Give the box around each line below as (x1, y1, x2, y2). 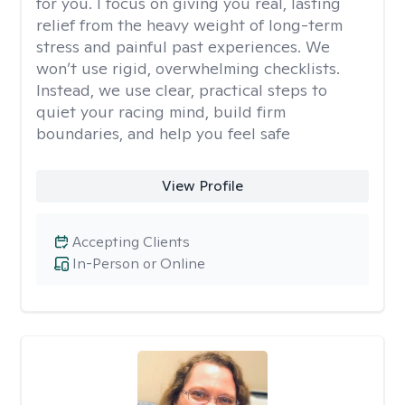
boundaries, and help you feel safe (36, 123, 290, 144)
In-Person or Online (72, 254, 205, 273)
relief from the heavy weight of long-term (36, 14, 343, 35)
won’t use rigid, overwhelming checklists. (36, 58, 340, 79)
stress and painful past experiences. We (36, 36, 330, 57)
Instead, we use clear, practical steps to (36, 80, 327, 100)
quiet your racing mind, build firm (36, 101, 286, 122)
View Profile (161, 176, 243, 195)
